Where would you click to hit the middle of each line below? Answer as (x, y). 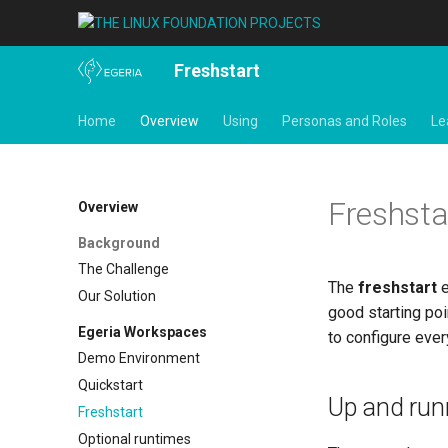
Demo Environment (139, 358)
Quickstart (110, 385)
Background (119, 242)
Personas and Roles (344, 121)
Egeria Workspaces (142, 331)
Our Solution (117, 296)
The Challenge (123, 269)
